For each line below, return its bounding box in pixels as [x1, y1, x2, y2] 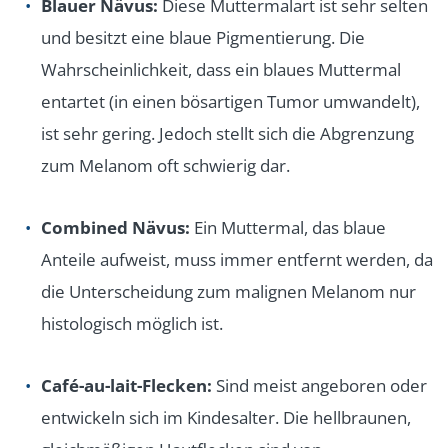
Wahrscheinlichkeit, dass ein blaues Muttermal [41, 57, 401, 81]
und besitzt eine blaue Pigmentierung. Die [41, 25, 365, 49]
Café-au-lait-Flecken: [41, 373, 212, 397]
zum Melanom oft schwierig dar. [41, 153, 290, 177]
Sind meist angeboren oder [212, 373, 427, 397]
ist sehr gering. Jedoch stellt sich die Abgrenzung [41, 121, 414, 145]
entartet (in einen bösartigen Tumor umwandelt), [41, 89, 420, 113]
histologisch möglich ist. [41, 311, 223, 335]
